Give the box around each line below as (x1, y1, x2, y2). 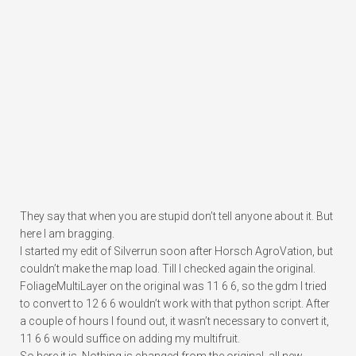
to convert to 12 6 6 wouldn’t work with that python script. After (20, 297, 330, 311)
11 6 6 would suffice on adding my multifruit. (20, 332, 240, 346)
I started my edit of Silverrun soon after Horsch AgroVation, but (20, 245, 333, 258)
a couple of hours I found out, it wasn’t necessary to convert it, (20, 315, 329, 328)
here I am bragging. (20, 227, 114, 241)
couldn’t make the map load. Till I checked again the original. (20, 262, 315, 276)
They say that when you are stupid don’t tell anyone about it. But (20, 210, 333, 223)
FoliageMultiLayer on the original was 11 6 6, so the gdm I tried (20, 280, 327, 293)
